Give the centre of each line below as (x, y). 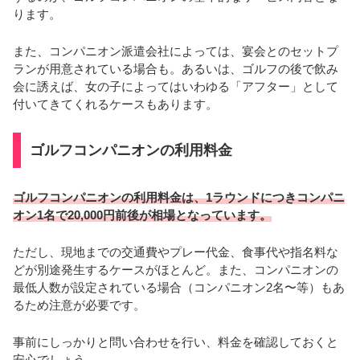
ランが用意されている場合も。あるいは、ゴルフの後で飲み (176, 69)
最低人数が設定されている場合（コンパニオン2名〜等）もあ (179, 287)
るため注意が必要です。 (79, 305)
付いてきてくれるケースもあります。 (115, 104)
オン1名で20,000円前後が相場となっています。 (142, 215)
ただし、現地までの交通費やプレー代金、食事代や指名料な (176, 252)
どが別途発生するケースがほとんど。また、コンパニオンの (176, 269)
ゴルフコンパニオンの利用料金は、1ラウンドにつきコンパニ (179, 197)
